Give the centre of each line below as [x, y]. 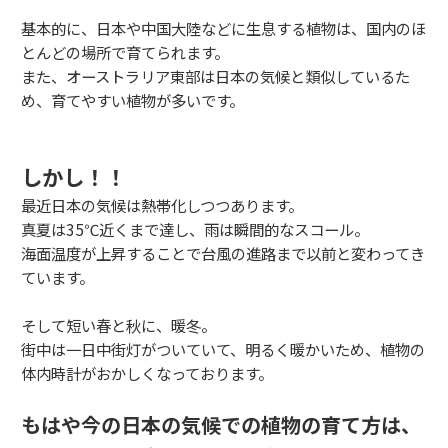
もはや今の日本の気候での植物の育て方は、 [221, 424]
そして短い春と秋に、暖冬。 [118, 324]
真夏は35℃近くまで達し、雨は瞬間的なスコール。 [195, 228]
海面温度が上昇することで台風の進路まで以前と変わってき [223, 252]
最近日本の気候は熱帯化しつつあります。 [162, 204]
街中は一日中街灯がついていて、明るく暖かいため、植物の [223, 348]
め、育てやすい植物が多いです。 [132, 99]
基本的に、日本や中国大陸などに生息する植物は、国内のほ [223, 27]
